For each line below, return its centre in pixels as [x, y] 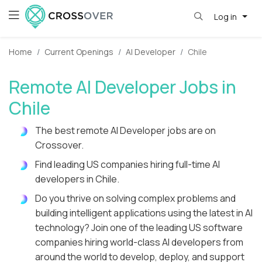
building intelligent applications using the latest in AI [144, 213]
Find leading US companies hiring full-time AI [127, 165]
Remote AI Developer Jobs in [123, 87]
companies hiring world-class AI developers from [139, 242]
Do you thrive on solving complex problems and [135, 199]
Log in [226, 16]
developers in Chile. [77, 179]
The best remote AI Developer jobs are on [125, 131]
